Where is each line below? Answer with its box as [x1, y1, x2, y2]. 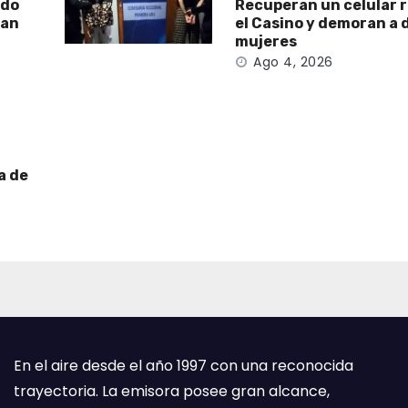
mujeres [235, 33, 298, 50]
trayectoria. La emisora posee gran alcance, [14, 381, 330, 402]
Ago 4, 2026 [253, 53, 333, 71]
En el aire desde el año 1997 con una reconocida [14, 355, 353, 376]
